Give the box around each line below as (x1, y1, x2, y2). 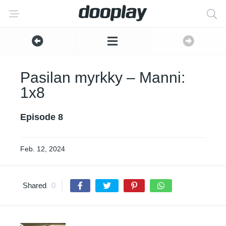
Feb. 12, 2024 (20, 145, 65, 153)
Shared (23, 181, 46, 190)
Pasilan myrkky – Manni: (20, 69, 185, 86)
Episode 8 (20, 112, 63, 122)
